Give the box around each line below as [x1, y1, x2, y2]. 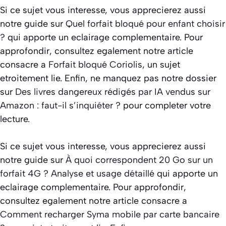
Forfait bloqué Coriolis [48, 59, 142, 70]
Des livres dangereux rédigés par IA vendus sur [15, 86, 210, 97]
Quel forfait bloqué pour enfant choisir [66, 18, 225, 29]
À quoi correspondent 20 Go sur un [66, 154, 213, 165]
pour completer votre [121, 99, 211, 111]
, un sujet [142, 59, 180, 70]
